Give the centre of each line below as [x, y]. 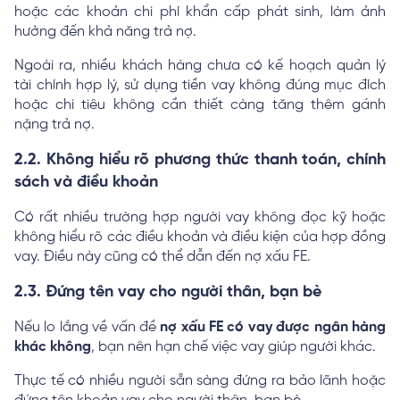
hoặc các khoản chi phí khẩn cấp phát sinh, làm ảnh [200, 12]
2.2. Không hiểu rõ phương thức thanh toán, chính [200, 160]
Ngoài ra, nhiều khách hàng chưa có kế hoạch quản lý [200, 65]
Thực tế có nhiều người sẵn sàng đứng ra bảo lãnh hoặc [200, 380]
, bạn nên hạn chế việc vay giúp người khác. [235, 346]
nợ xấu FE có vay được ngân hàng [273, 327]
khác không [53, 346]
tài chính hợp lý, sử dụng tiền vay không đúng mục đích [200, 85]
